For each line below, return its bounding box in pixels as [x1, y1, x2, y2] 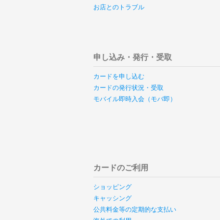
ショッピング [93, 183, 132, 191]
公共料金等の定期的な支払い [93, 206, 176, 213]
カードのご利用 [93, 163, 148, 172]
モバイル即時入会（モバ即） [93, 95, 176, 103]
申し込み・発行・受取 [93, 52, 172, 62]
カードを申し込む [93, 73, 144, 80]
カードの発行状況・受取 [93, 84, 164, 91]
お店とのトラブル [93, 3, 144, 11]
